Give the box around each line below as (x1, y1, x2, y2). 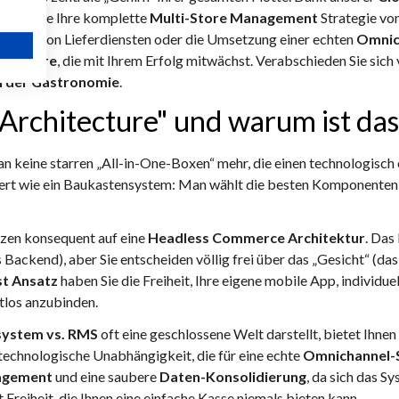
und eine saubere (53, 367, 159, 385)
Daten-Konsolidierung (159, 367, 306, 385)
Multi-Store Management (150, 8, 318, 26)
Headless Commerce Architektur (148, 228, 365, 246)
